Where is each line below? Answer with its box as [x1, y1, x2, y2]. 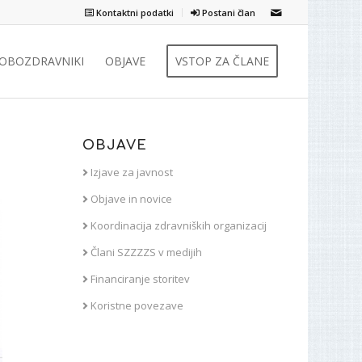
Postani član [199, 6, 255, 19]
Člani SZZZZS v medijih [87, 245, 202, 259]
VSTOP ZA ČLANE [175, 53, 269, 69]
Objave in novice [87, 192, 172, 206]
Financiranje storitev [87, 271, 190, 286]
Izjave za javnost [87, 165, 173, 179]
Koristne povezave [87, 298, 183, 313]
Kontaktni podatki [93, 6, 174, 19]
